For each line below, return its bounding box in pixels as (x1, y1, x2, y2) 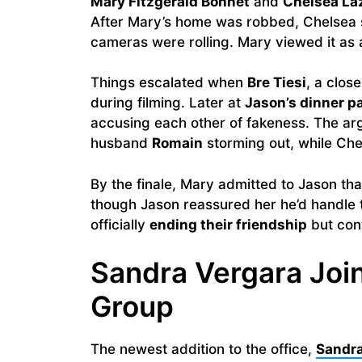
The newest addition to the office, (90, 341, 316, 358)
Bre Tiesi (247, 74, 306, 91)
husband (90, 135, 152, 152)
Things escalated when (90, 74, 247, 91)
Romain (152, 135, 203, 152)
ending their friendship (149, 216, 307, 233)
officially (90, 216, 149, 233)
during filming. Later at (90, 95, 245, 112)
